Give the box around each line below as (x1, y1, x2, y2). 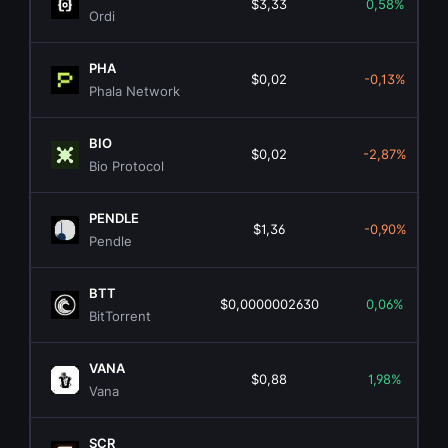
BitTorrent (89, 308, 152, 325)
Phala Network (89, 83, 181, 100)
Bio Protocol (89, 158, 165, 175)
